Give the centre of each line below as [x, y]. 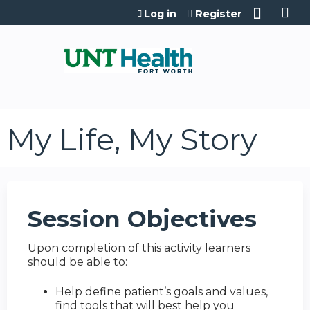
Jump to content [155, 8]
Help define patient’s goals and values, [162, 291]
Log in [160, 14]
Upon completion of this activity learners [139, 248]
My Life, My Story [132, 140]
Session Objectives [142, 219]
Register [219, 14]
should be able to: [79, 262]
